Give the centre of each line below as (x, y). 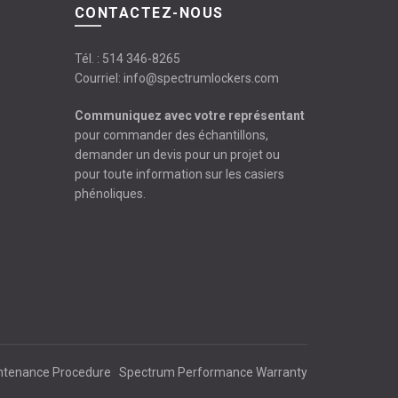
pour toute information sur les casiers (179, 174)
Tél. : (88, 58)
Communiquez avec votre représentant (189, 115)
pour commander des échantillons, (171, 135)
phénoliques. (110, 193)
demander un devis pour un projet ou (177, 154)
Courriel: (99, 78)
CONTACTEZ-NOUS (149, 12)
